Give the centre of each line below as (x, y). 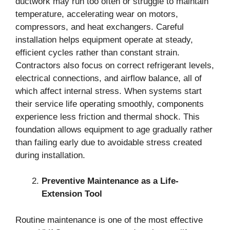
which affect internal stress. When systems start (109, 91)
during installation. (50, 155)
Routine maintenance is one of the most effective (109, 220)
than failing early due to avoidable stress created (109, 142)
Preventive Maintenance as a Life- (110, 181)
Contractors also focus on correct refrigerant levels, (115, 65)
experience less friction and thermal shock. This (108, 117)
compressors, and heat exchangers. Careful (100, 27)
